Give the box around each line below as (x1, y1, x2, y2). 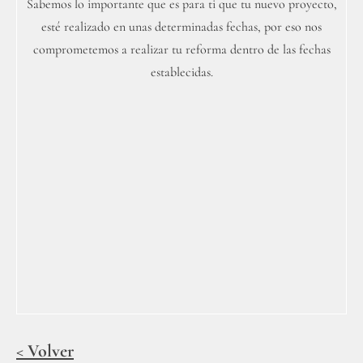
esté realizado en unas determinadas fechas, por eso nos (41, 19, 322, 35)
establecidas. (150, 64, 213, 80)
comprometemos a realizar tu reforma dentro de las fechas (32, 41, 331, 58)
